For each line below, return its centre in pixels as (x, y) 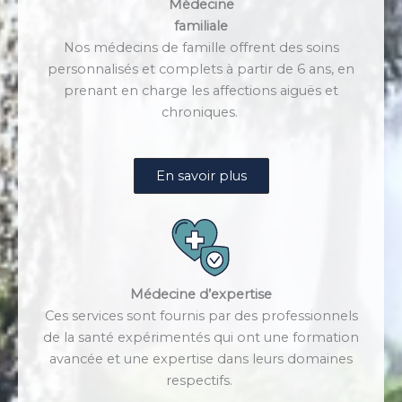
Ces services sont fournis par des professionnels (201, 315)
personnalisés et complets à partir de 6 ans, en (201, 70)
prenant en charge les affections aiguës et (201, 91)
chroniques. (201, 113)
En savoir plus (201, 175)
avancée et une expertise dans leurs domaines (201, 358)
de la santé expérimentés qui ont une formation (201, 337)
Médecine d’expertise (201, 294)
